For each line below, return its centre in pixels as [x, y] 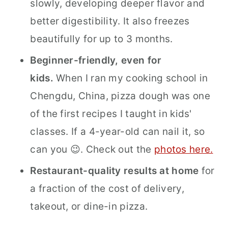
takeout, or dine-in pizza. [89, 207]
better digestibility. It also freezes [110, 21]
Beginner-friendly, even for [96, 61]
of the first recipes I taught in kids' [111, 114]
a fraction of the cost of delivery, [107, 189]
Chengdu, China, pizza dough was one [120, 96]
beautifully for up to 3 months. [102, 39]
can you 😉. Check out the [92, 150]
